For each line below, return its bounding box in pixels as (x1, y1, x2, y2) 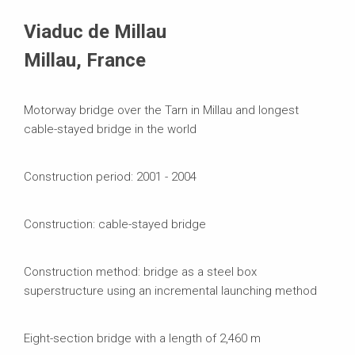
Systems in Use (24, 3, 108, 18)
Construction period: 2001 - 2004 (24, 169, 197, 184)
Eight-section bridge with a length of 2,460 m (24, 330, 261, 345)
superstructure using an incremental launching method (24, 283, 317, 298)
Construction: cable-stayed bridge (24, 216, 206, 231)
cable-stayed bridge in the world (24, 121, 197, 136)
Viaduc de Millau (24, 20, 166, 43)
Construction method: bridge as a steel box (24, 264, 257, 279)
